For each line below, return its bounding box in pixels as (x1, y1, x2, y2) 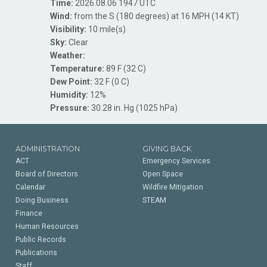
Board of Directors (15, 170, 78, 178)
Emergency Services (142, 157, 210, 165)
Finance (15, 209, 42, 218)
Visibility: (50, 24, 86, 34)
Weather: (50, 51, 85, 60)
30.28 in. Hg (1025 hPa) (89, 103, 178, 113)
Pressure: (50, 103, 89, 113)
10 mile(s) (86, 24, 126, 34)
